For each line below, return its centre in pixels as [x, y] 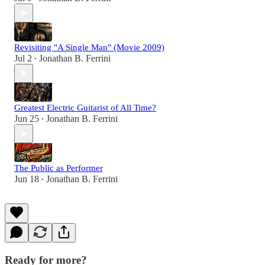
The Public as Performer [59, 168]
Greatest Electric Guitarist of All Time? [85, 108]
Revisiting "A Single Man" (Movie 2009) [89, 48]
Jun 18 [27, 179]
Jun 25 [27, 119]
